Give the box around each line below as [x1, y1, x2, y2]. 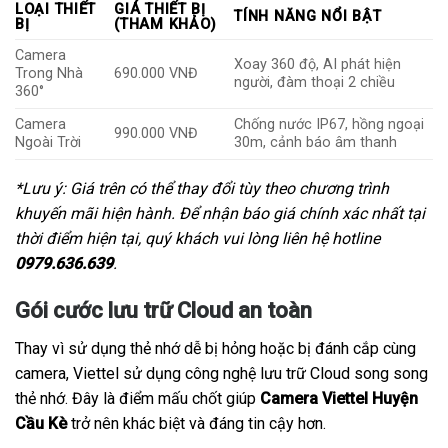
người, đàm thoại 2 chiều [234, 73, 396, 91]
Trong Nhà [15, 64, 83, 82]
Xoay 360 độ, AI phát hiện [234, 55, 402, 73]
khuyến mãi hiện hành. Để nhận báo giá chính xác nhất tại [15, 203, 425, 223]
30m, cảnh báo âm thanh [234, 133, 398, 151]
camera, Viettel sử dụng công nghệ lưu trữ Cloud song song [15, 363, 428, 383]
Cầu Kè [15, 413, 67, 433]
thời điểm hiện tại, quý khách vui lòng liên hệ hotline [15, 228, 380, 248]
